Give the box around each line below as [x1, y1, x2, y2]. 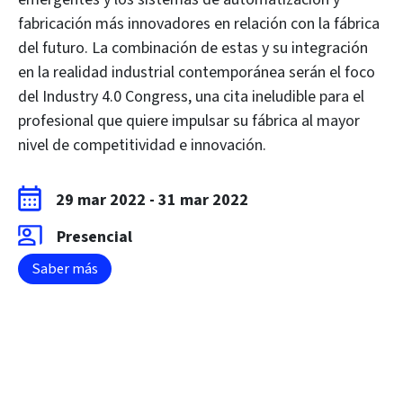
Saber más [31, 258, 98, 280]
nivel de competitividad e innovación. [18, 134, 266, 157]
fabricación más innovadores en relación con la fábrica [18, 13, 380, 35]
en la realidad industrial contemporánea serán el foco [18, 61, 375, 84]
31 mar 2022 [158, 189, 248, 211]
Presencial [57, 226, 132, 248]
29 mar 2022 [56, 189, 146, 211]
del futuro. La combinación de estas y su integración [18, 37, 368, 59]
